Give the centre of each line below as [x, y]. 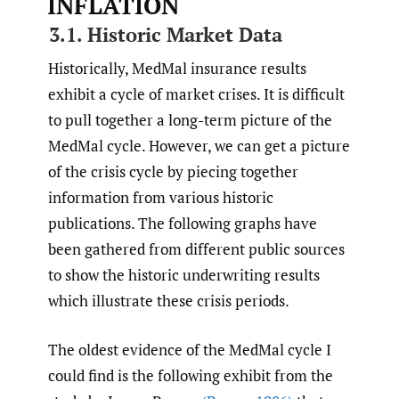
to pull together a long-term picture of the [190, 120]
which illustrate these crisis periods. [169, 301]
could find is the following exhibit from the [191, 375]
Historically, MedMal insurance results [177, 69]
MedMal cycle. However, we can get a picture [199, 146]
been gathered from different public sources [196, 249]
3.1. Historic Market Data [165, 35]
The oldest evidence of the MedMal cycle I [190, 349]
